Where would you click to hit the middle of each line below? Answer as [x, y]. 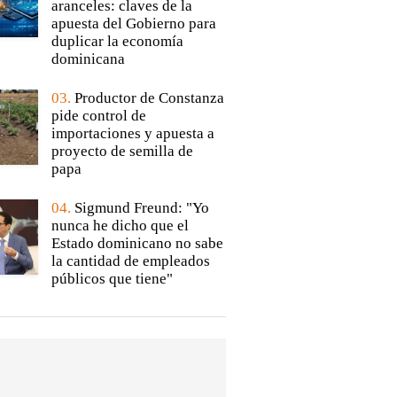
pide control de [98, 116]
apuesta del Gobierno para [133, 24]
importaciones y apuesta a [132, 134]
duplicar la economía [117, 42]
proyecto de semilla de [122, 152]
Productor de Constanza [149, 98]
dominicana [88, 59]
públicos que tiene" [112, 279]
